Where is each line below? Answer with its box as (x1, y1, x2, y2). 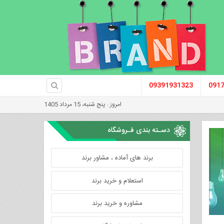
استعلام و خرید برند (91, 175, 143, 186)
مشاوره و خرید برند (91, 198, 142, 209)
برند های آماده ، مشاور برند (81, 152, 153, 163)
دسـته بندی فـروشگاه (107, 124, 170, 136)
